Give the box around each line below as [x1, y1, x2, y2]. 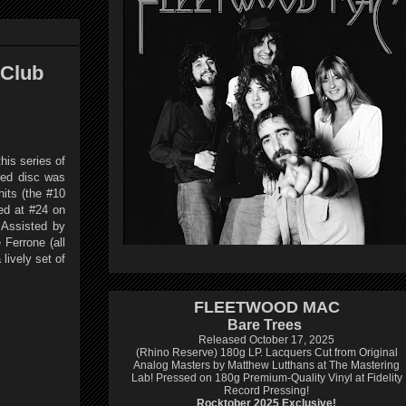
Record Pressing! [224, 384, 309, 397]
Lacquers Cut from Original [265, 346, 398, 359]
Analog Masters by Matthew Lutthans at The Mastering [133, 359, 400, 372]
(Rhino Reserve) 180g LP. [135, 346, 266, 359]
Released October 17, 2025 [198, 333, 334, 346]
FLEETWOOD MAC [193, 298, 340, 316]
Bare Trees [227, 317, 302, 333]
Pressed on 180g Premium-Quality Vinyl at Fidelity [155, 372, 402, 384]
